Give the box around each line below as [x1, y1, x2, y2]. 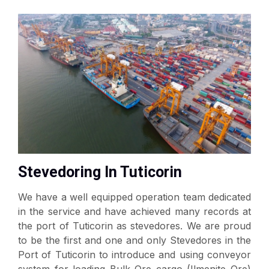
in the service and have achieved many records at [18, 205, 251, 217]
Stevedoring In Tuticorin [18, 163, 182, 181]
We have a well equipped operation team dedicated [18, 190, 251, 203]
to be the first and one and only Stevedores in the [18, 234, 251, 246]
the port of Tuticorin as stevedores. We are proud [18, 219, 251, 232]
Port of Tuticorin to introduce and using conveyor [18, 248, 251, 261]
